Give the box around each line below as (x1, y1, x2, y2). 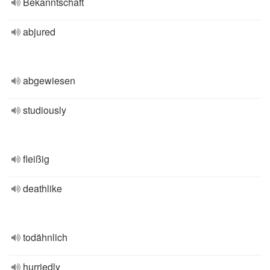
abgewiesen (23, 74, 75, 87)
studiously (23, 103, 66, 117)
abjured (23, 25, 55, 39)
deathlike (23, 181, 62, 195)
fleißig (23, 152, 49, 166)
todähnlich (23, 230, 67, 244)
